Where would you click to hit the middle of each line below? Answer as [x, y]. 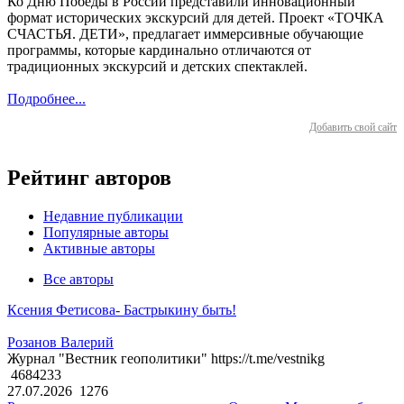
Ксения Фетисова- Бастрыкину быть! [122, 310]
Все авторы [78, 280]
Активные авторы [99, 249]
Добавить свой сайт [353, 128]
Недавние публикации [113, 216]
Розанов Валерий [60, 343]
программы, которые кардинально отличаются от [159, 50]
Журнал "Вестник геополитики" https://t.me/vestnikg [166, 359]
